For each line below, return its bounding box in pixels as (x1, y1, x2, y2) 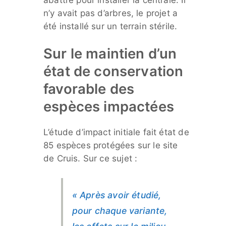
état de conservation (43, 62, 184, 80)
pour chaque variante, (72, 205, 167, 216)
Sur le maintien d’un (43, 44, 177, 62)
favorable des (43, 80, 135, 97)
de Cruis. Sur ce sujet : (43, 153, 138, 163)
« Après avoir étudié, (72, 189, 161, 200)
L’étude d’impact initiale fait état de (43, 127, 189, 137)
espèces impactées (43, 97, 174, 115)
